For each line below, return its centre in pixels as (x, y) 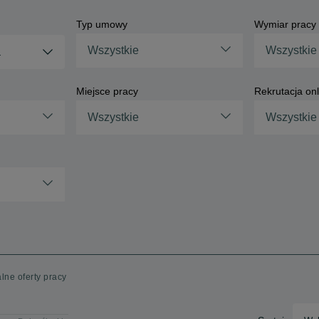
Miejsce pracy (107, 91)
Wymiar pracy (286, 24)
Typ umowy (101, 24)
